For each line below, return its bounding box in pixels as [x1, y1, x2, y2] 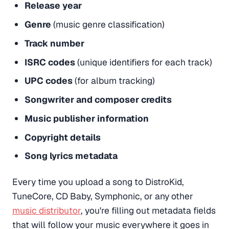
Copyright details [24, 131, 101, 143]
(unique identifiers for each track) [75, 56, 212, 68]
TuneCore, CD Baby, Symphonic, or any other [12, 190, 193, 202]
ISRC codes [24, 56, 75, 68]
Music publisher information [24, 112, 149, 124]
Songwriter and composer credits [24, 94, 172, 106]
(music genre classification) [51, 18, 165, 31]
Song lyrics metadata [24, 150, 118, 162]
